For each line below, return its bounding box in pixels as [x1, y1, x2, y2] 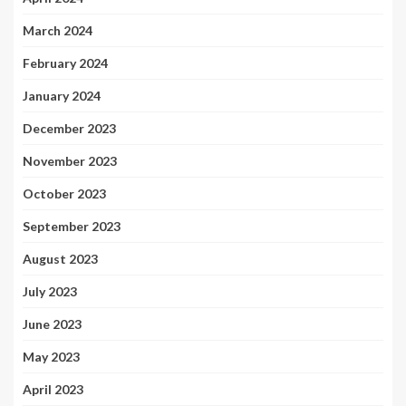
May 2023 [23, 349, 80, 365]
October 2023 [23, 186, 106, 202]
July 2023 [23, 284, 77, 300]
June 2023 [23, 316, 82, 333]
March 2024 [23, 23, 92, 39]
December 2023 [23, 121, 116, 137]
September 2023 [23, 218, 121, 235]
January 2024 [23, 88, 101, 104]
